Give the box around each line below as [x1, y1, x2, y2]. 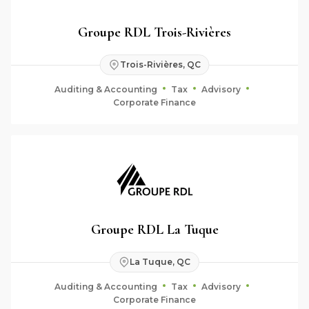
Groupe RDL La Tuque [90, 221, 219, 238]
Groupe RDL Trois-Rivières [78, 23, 231, 41]
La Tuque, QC [130, 257, 190, 267]
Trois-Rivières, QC [119, 59, 201, 70]
